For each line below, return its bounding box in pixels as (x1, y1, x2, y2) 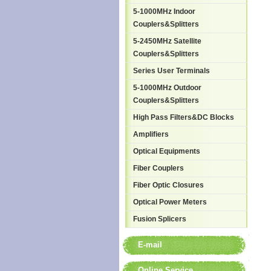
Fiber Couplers (133, 164, 184, 172)
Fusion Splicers (133, 215, 186, 223)
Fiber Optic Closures (133, 181, 204, 189)
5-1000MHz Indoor (133, 7, 195, 16)
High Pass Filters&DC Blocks (133, 113, 234, 122)
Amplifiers (133, 130, 169, 139)
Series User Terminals (133, 67, 210, 75)
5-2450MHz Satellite (133, 37, 201, 45)
